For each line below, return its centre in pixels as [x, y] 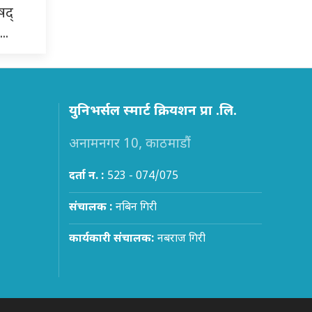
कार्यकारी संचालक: [111, 239]
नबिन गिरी [134, 208]
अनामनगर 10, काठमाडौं [130, 144]
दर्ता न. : [86, 176]
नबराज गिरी [180, 239]
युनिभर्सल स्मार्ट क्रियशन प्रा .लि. [153, 111]
